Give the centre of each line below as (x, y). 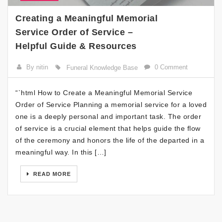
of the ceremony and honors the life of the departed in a (110, 140)
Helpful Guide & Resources (76, 46)
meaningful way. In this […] (61, 152)
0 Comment (171, 67)
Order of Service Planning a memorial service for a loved (111, 105)
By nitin (37, 67)
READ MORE (51, 174)
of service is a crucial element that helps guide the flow (108, 129)
